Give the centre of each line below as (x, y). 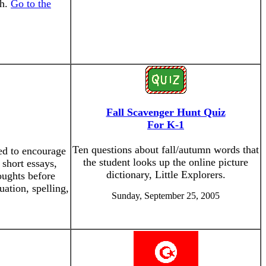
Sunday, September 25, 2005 (166, 196)
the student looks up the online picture (166, 162)
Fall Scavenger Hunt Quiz (166, 112)
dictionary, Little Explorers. (166, 175)
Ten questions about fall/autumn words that (166, 150)
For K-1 (166, 125)
